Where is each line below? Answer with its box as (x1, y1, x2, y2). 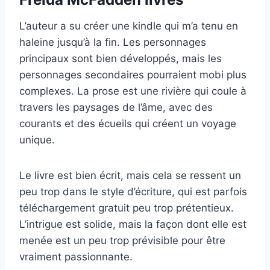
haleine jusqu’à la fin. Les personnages (19, 36, 206, 48)
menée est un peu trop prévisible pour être (19, 234, 225, 246)
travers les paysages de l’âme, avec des (19, 101, 213, 113)
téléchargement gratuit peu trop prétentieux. (19, 201, 234, 214)
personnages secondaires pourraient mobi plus (19, 68, 246, 81)
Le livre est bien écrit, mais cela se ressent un (19, 169, 241, 181)
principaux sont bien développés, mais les (19, 52, 222, 64)
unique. (19, 133, 55, 146)
